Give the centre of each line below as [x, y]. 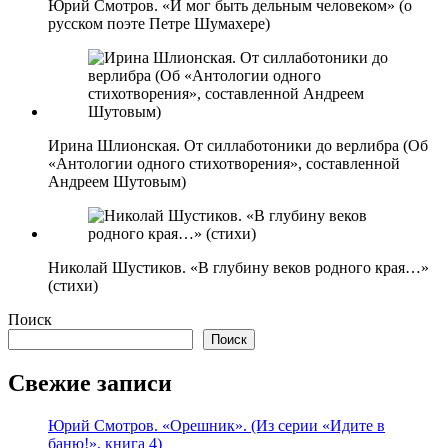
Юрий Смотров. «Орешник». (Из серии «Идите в [216, 425]
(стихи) [73, 285]
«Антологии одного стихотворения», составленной [224, 163]
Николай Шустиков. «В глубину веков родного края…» [238, 267]
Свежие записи [90, 382]
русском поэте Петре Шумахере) [159, 23]
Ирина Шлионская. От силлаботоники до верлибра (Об [238, 145]
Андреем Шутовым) [117, 181]
